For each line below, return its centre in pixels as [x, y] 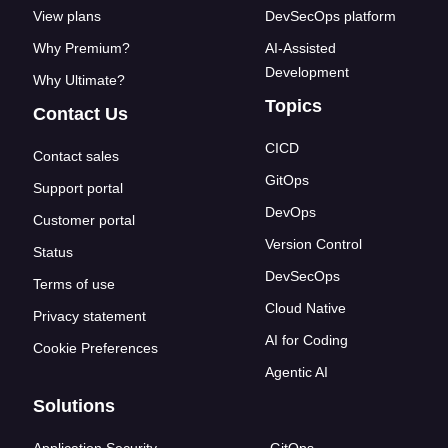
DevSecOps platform [330, 16]
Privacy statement [89, 316]
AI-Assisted [300, 48]
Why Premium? [81, 48]
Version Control [313, 244]
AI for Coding [306, 340]
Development [307, 72]
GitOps [287, 180]
